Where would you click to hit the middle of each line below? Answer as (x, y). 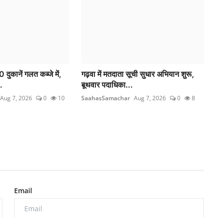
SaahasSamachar (106, 98)
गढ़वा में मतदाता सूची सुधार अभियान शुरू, (138, 74)
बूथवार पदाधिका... (107, 84)
